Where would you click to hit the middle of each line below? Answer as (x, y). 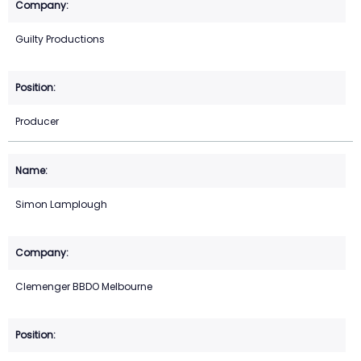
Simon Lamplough (61, 204)
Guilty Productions (60, 39)
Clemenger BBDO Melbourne (84, 286)
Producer (37, 121)
